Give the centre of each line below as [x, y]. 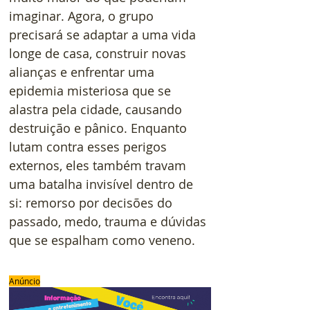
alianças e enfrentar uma [83, 72]
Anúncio [25, 281]
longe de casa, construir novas [99, 53]
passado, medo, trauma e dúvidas [109, 221]
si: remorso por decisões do [92, 202]
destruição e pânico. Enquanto [100, 128]
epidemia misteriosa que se [92, 90]
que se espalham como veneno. [102, 240]
